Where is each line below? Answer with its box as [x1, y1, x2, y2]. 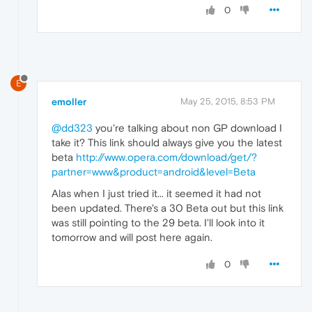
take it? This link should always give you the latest [52, 136, 282, 148]
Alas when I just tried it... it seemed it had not [52, 187, 261, 199]
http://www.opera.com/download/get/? [76, 150, 257, 163]
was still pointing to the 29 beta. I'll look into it [52, 216, 265, 228]
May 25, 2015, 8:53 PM [180, 95, 275, 107]
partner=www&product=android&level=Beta [52, 165, 256, 178]
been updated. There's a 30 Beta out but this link [52, 201, 283, 214]
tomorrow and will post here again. [52, 231, 212, 243]
